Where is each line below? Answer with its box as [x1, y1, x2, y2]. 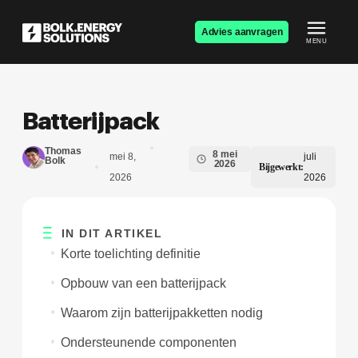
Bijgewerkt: [259, 161, 304, 173]
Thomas [45, 145, 82, 157]
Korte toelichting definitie [61, 246, 201, 261]
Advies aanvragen [201, 26, 283, 38]
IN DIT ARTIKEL [61, 226, 163, 240]
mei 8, [109, 150, 137, 162]
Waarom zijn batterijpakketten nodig [61, 305, 264, 320]
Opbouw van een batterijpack [61, 276, 227, 290]
